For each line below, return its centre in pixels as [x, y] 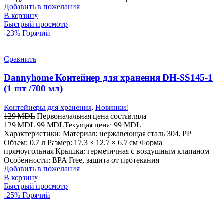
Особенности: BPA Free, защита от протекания [82, 160]
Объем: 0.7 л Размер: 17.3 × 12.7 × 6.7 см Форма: [84, 142]
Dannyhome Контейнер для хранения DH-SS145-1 [108, 78]
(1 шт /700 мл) [33, 89]
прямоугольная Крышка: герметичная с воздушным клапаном [107, 151]
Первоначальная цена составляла [92, 116]
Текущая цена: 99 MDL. [104, 125]
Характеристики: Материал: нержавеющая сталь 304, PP [97, 133]
